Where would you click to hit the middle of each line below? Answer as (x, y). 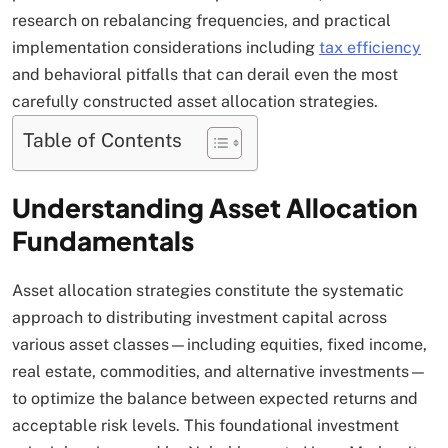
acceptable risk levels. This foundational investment (205, 426)
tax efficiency (370, 48)
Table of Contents (102, 140)
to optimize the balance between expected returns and (215, 399)
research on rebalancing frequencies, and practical (201, 21)
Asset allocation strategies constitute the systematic (208, 291)
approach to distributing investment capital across (199, 318)
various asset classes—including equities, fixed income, (219, 345)
